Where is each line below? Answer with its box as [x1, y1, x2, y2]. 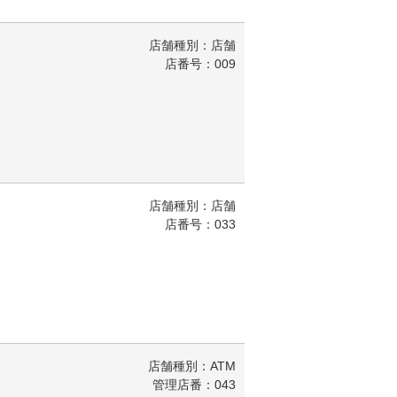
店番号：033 [165, 217, 236, 231]
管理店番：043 [152, 378, 236, 392]
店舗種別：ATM [148, 359, 236, 373]
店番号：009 [165, 57, 236, 71]
